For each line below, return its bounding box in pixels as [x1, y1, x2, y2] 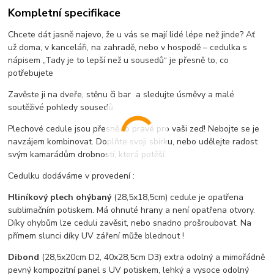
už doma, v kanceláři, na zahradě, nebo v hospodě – [8, 42, 210, 54]
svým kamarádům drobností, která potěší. [8, 149, 167, 161]
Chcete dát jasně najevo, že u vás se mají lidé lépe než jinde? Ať [8, 29, 256, 41]
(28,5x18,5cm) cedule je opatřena [114, 191, 244, 204]
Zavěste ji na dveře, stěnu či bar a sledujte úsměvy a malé [8, 89, 235, 101]
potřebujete [8, 67, 54, 80]
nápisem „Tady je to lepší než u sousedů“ [8, 54, 168, 67]
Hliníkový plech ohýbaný [8, 191, 114, 204]
